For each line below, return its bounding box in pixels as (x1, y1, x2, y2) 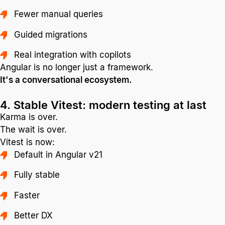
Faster (14, 190, 40, 200)
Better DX (14, 210, 53, 220)
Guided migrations (14, 29, 88, 40)
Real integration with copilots (14, 49, 132, 60)
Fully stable (14, 170, 60, 180)
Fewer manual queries (14, 9, 103, 20)
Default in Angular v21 (14, 149, 103, 160)
